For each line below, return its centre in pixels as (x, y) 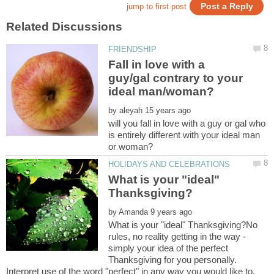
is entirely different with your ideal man (184, 135)
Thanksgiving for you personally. (173, 260)
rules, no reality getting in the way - (177, 237)
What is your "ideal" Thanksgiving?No (183, 225)
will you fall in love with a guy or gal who (187, 123)
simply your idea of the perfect (168, 248)
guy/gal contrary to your (176, 78)
